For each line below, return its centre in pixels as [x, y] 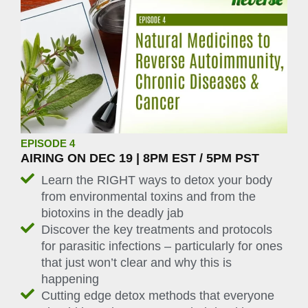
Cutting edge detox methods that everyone [158, 296]
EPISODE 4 [48, 144]
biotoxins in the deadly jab [112, 213]
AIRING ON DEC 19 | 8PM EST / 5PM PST [140, 158]
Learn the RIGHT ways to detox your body [157, 180]
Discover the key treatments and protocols [157, 230]
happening [70, 279]
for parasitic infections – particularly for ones [162, 246]
